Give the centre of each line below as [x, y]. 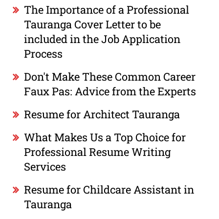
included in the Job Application [102, 39]
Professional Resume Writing [98, 152]
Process [44, 53]
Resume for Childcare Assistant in [109, 189]
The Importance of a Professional [107, 9]
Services [45, 166]
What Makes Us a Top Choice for [105, 137]
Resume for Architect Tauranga [102, 114]
